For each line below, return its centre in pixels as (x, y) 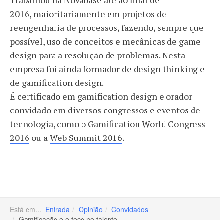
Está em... (27, 209)
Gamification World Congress (147, 124)
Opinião (91, 209)
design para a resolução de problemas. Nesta (97, 55)
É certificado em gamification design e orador (101, 96)
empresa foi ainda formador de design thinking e (107, 69)
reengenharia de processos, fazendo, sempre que (107, 27)
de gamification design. (57, 82)
